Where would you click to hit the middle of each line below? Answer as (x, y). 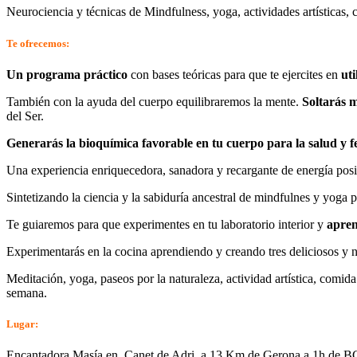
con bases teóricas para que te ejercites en (234, 74)
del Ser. (25, 116)
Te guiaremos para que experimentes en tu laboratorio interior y (167, 224)
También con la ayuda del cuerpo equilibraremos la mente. (154, 101)
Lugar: (22, 324)
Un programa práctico (67, 74)
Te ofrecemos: (38, 43)
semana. (27, 292)
